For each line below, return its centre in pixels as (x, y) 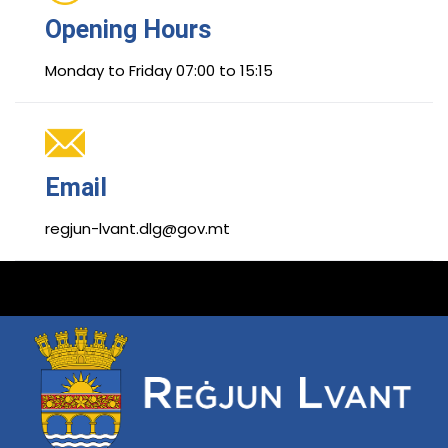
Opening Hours (128, 30)
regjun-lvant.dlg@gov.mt (137, 229)
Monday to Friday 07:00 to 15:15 (159, 71)
